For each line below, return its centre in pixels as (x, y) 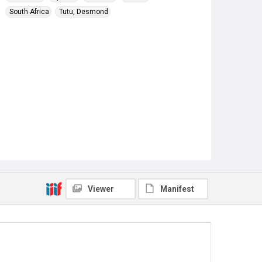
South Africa (29, 12)
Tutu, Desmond (84, 12)
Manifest (177, 189)
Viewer (101, 189)
